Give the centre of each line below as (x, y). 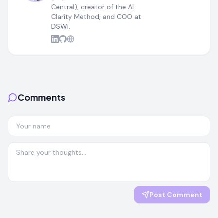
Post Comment (176, 194)
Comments (41, 97)
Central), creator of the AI (92, 7)
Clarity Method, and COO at (96, 16)
